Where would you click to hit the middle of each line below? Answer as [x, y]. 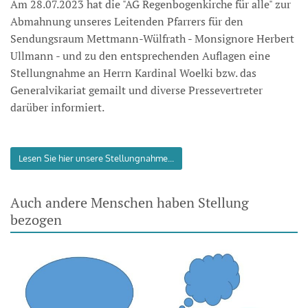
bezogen [36, 220]
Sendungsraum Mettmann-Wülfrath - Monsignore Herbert [152, 38]
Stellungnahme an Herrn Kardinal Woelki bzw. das [133, 73]
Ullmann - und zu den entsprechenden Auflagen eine [140, 56]
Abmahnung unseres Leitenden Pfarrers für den [127, 21]
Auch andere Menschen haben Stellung [130, 202]
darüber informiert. [57, 107]
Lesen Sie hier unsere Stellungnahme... [96, 158]
